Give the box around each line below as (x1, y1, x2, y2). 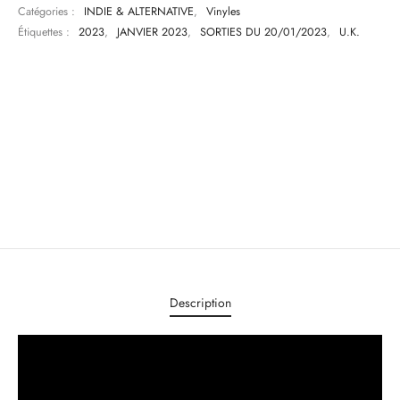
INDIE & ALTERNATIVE (84, 4, 194, 20)
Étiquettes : (18, 24, 73, 41)
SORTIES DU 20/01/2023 (200, 24, 327, 41)
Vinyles (206, 4, 240, 20)
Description (169, 293, 231, 312)
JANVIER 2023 (117, 24, 187, 41)
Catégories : (18, 4, 79, 20)
